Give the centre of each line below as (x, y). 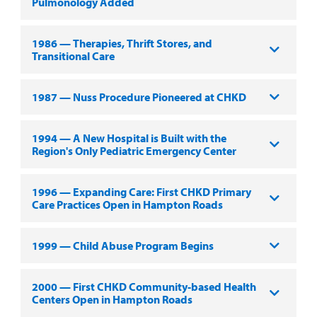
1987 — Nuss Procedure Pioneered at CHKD (139, 97)
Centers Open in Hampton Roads (112, 299)
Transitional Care (73, 56)
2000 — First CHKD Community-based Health (144, 286)
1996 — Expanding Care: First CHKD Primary (141, 191)
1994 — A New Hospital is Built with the (129, 138)
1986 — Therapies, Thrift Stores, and (122, 43)
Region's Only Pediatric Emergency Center (134, 150)
